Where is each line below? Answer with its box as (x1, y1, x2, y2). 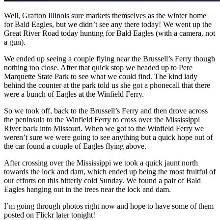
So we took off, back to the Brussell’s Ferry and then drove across (4, 106, 208, 115)
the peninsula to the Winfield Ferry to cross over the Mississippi (4, 115, 200, 124)
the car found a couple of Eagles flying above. (4, 141, 146, 150)
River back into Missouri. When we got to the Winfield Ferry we (4, 124, 204, 133)
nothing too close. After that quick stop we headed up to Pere (4, 63, 192, 72)
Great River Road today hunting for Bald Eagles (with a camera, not (4, 28, 215, 37)
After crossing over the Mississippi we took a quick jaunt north (4, 158, 198, 167)
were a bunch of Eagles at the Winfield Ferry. (4, 89, 144, 98)
